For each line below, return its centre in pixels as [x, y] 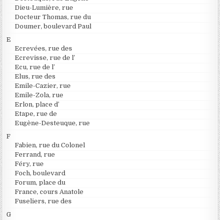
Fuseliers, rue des [43, 201]
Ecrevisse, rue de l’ [45, 57]
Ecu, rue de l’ [35, 67]
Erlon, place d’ [37, 104]
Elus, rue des [35, 76]
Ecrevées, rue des [44, 48]
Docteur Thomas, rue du [53, 17]
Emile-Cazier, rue [43, 85]
